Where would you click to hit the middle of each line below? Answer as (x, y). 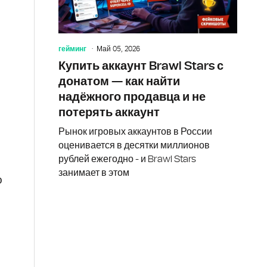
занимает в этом (94, 173)
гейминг (72, 49)
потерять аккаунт (109, 112)
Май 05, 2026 (118, 49)
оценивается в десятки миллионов (134, 145)
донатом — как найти (119, 81)
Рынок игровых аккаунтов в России (135, 131)
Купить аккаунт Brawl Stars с (141, 66)
